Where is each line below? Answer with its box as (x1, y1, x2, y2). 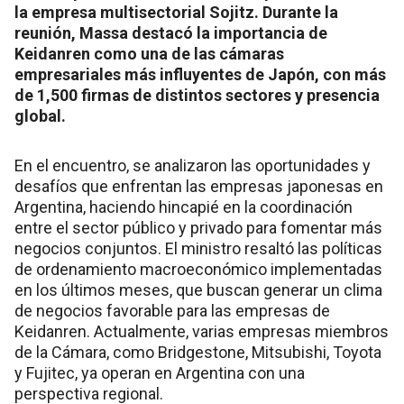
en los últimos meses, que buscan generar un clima (14, 280, 382, 299)
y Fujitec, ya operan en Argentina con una (14, 363, 305, 382)
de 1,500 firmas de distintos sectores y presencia (14, 85, 380, 105)
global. (14, 106, 66, 125)
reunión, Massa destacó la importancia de (14, 23, 327, 42)
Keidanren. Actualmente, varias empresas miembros (14, 321, 389, 341)
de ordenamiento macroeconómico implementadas (14, 259, 382, 279)
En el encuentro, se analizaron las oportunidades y (14, 155, 371, 175)
